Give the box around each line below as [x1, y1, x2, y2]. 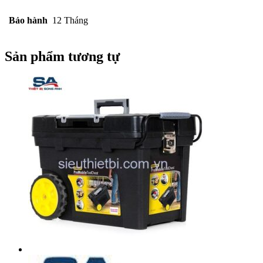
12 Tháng [52, 15, 88, 25]
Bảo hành [9, 15, 48, 25]
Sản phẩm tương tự [5, 48, 120, 64]
